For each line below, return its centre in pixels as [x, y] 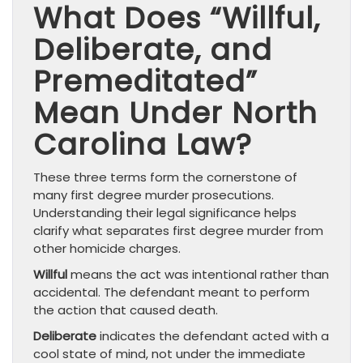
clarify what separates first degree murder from [178, 231]
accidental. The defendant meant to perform [171, 293]
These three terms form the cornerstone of [165, 177]
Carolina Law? [143, 145]
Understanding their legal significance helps [165, 213]
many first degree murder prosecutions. [154, 195]
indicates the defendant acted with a [213, 336]
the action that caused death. [126, 310]
